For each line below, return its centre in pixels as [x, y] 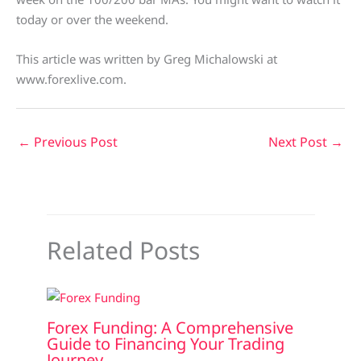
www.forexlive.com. [71, 79]
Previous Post [74, 142]
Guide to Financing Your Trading [165, 344]
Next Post [299, 142]
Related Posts [123, 250]
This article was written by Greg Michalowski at [147, 59]
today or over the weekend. [92, 19]
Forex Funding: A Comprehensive [170, 328]
